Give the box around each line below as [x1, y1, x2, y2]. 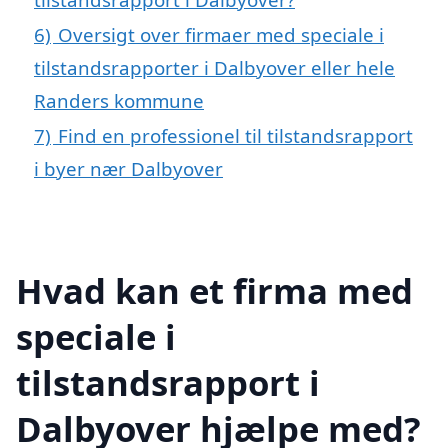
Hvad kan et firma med [16, 266, 413, 314]
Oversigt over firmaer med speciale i [58, 22, 384, 48]
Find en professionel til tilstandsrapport [58, 123, 413, 149]
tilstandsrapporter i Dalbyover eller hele [34, 55, 395, 81]
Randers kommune [34, 88, 204, 114]
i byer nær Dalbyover [34, 156, 223, 182]
